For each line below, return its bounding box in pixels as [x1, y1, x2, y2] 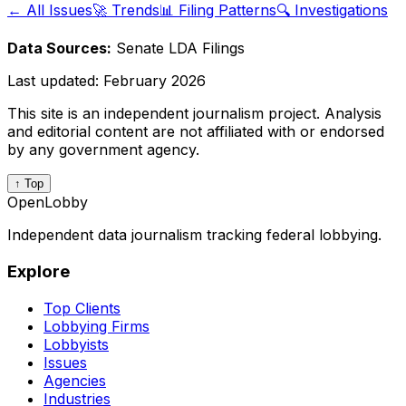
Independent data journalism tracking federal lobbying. [7, 226, 382, 245]
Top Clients [43, 298, 121, 317]
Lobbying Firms [43, 316, 150, 335]
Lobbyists [43, 334, 109, 353]
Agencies [43, 371, 106, 390]
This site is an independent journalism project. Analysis [7, 104, 382, 123]
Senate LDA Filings [116, 39, 245, 58]
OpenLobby [7, 193, 88, 212]
